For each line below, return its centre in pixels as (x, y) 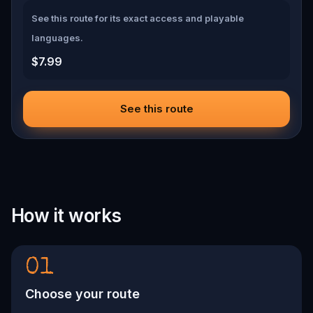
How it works (66, 216)
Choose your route (82, 294)
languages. (57, 38)
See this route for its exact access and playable (138, 18)
